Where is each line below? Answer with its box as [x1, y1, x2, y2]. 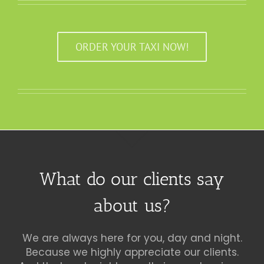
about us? [93, 194, 171, 216]
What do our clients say [39, 168, 225, 190]
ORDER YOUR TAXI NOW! [75, 39, 189, 54]
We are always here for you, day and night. [22, 230, 242, 245]
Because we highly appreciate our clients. [25, 245, 239, 259]
